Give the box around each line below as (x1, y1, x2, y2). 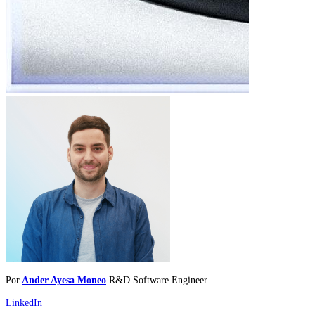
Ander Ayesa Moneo (22, 274, 106, 286)
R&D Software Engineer (109, 274, 207, 286)
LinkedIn (6, 296, 42, 308)
